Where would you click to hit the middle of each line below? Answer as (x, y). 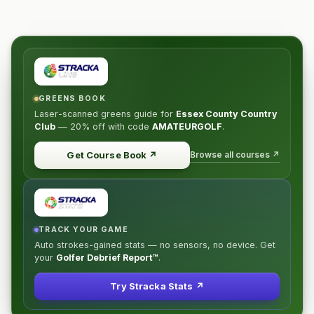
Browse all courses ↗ (235, 154)
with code (129, 127)
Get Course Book (107, 155)
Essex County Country (227, 114)
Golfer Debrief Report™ (107, 258)
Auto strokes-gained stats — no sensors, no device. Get (155, 245)
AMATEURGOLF (187, 127)
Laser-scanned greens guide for (105, 114)
